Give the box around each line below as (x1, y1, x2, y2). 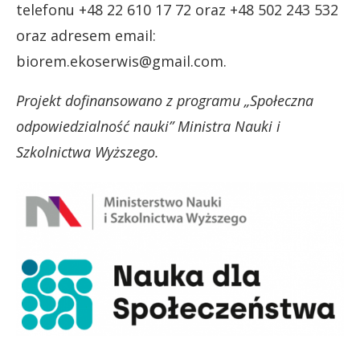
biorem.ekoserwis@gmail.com (16, 51, 223, 71)
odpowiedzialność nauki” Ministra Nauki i (16, 116, 280, 136)
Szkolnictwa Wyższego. (16, 141, 159, 162)
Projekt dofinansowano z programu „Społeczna (16, 90, 313, 110)
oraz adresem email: (16, 25, 156, 45)
